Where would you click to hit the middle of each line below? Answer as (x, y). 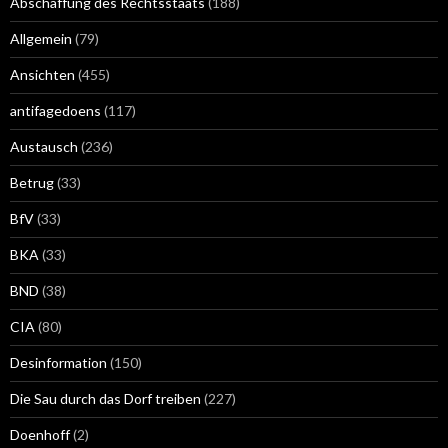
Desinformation (58, 363)
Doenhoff (40, 435)
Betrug (32, 183)
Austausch (44, 147)
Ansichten (42, 75)
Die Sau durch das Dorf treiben (105, 399)
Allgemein (41, 39)
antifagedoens (55, 111)
